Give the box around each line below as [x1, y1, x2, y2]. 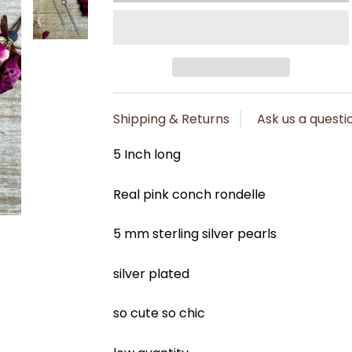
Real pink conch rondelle [112, 185, 269, 203]
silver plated [112, 264, 192, 283]
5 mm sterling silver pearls [112, 225, 283, 244]
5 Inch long [112, 145, 184, 163]
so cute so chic [112, 304, 208, 323]
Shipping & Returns [112, 110, 229, 128]
